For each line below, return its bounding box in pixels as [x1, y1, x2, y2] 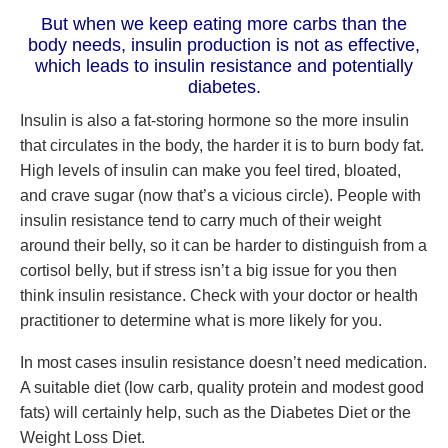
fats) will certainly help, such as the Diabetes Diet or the [20, 404, 411, 421]
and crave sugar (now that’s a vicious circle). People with [20, 187, 421, 204]
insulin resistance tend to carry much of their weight [20, 212, 381, 229]
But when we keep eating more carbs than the [41, 14, 407, 34]
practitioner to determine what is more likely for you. [20, 312, 382, 329]
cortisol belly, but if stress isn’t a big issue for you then [20, 262, 397, 279]
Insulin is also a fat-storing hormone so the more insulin [20, 112, 409, 129]
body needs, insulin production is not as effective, [28, 35, 420, 55]
